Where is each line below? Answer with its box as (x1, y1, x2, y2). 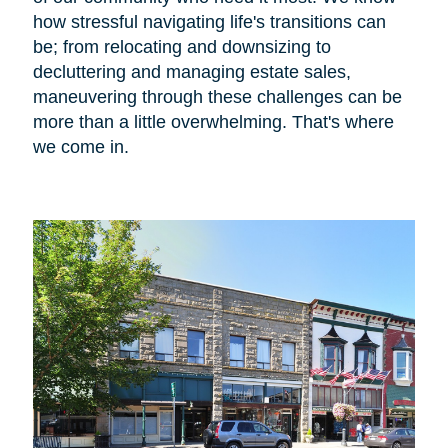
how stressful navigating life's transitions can (32, 11, 386, 32)
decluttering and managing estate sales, (32, 61, 351, 82)
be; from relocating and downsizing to (32, 36, 331, 57)
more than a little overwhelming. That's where (32, 111, 394, 132)
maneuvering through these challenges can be (32, 86, 402, 107)
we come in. (32, 136, 129, 157)
